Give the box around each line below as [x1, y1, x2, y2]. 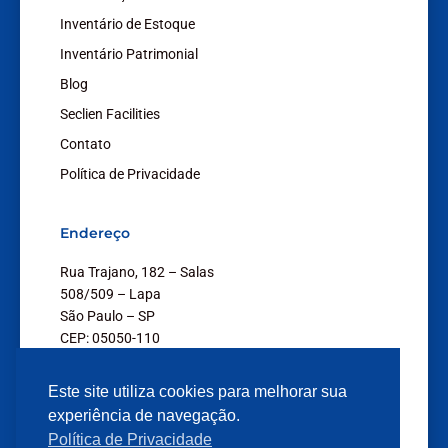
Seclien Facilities [60, 106, 160, 123]
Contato [60, 136, 111, 153]
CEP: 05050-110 [60, 330, 160, 347]
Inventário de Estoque [60, 16, 195, 33]
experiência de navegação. [48, 407, 240, 425]
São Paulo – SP [60, 308, 155, 325]
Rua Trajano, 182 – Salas [60, 264, 214, 281]
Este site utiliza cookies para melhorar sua [48, 383, 347, 401]
